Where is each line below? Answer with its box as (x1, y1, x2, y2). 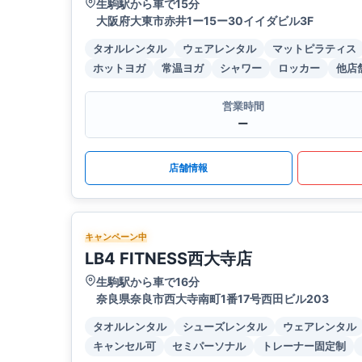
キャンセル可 (93, 339, 156, 353)
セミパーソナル (172, 339, 246, 353)
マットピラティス (272, 42, 356, 56)
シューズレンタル (183, 320, 267, 334)
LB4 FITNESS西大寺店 (85, 249, 252, 269)
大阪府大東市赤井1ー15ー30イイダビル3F (96, 14, 314, 28)
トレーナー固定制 (262, 339, 346, 353)
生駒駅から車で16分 (96, 275, 200, 289)
